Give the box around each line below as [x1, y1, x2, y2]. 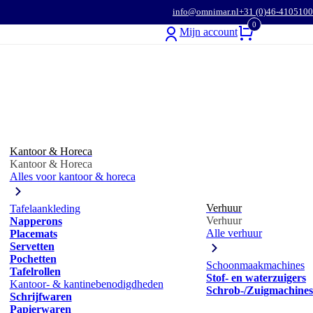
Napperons [9, 215, 62, 227]
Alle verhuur [205, 227, 262, 239]
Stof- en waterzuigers [205, 272, 306, 284]
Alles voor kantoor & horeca [9, 170, 136, 182]
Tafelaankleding [9, 203, 80, 214]
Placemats [9, 228, 57, 240]
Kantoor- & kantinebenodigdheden [9, 278, 163, 290]
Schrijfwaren [9, 291, 72, 303]
